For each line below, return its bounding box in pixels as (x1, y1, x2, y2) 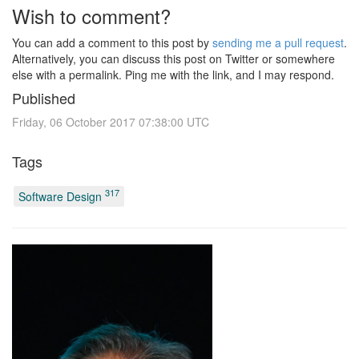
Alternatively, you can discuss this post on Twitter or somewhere (12, 50, 335, 67)
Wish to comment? (12, 2, 171, 30)
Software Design (18, 188, 105, 204)
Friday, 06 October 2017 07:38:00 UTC (12, 114, 209, 130)
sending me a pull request (212, 34, 344, 50)
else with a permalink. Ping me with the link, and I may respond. (12, 67, 334, 83)
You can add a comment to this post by (12, 34, 212, 50)
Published (12, 87, 75, 108)
